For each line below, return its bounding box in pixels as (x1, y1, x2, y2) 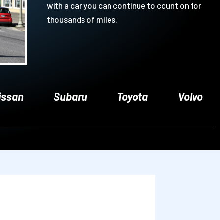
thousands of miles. (46, 14, 117, 25)
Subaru (53, 89, 87, 103)
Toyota (117, 89, 148, 103)
